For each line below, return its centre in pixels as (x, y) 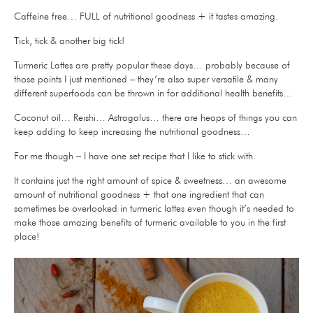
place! (27, 236)
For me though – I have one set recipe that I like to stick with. (135, 155)
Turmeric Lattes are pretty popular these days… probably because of (152, 65)
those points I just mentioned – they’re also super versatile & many (146, 79)
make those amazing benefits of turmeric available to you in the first (150, 222)
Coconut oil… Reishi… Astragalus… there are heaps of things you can (155, 117)
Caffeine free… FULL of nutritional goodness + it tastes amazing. (146, 16)
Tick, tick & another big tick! (69, 40)
